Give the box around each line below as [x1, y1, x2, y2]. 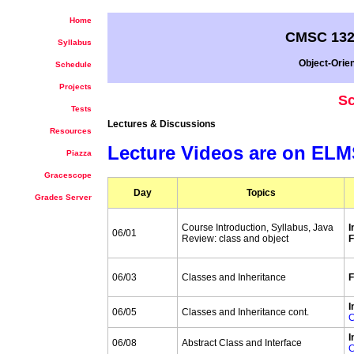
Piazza [66, 149, 92, 157]
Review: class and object [182, 233, 288, 245]
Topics [246, 187, 276, 199]
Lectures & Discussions [107, 118, 216, 130]
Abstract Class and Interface [182, 337, 302, 349]
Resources [50, 126, 92, 135]
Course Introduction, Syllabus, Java [182, 222, 333, 234]
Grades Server [35, 193, 92, 201]
